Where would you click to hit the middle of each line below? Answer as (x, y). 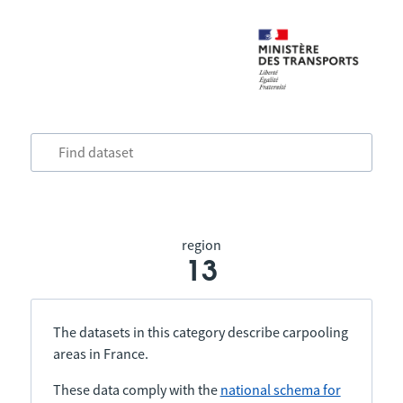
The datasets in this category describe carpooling (200, 332)
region (201, 245)
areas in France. (100, 354)
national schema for (280, 390)
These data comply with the (136, 390)
